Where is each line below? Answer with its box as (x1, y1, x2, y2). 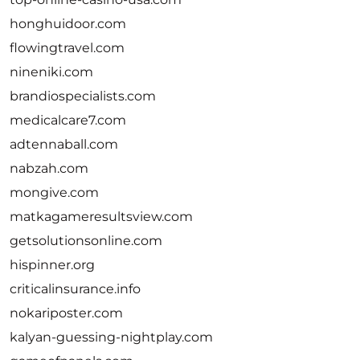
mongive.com (10, 185, 99, 200)
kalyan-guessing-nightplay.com (10, 329, 213, 345)
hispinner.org (10, 257, 95, 272)
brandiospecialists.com (10, 88, 156, 104)
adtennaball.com (10, 137, 118, 152)
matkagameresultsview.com (10, 209, 193, 224)
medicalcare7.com (10, 112, 126, 128)
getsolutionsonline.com (10, 233, 162, 248)
